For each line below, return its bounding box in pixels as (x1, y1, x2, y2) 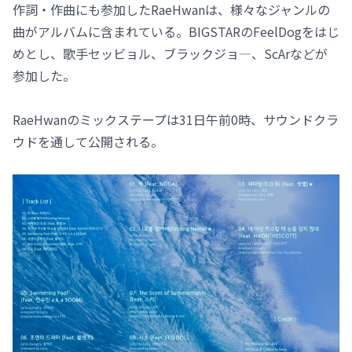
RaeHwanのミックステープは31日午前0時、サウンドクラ (13, 110, 339, 129)
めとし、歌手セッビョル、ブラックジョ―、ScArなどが (13, 44, 328, 63)
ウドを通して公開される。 (13, 132, 163, 151)
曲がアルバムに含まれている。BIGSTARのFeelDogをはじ (13, 22, 339, 41)
